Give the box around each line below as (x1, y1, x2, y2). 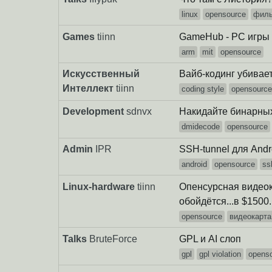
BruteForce (89, 233, 138, 244)
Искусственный (63, 69, 140, 80)
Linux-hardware (63, 181, 135, 192)
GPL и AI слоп (179, 233, 242, 244)
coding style (182, 84, 225, 94)
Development (63, 106, 124, 117)
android (182, 159, 208, 169)
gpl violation (199, 249, 242, 259)
